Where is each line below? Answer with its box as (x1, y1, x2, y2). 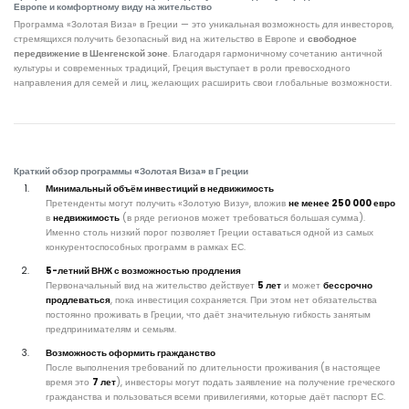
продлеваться (46, 293, 110, 307)
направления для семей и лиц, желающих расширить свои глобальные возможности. (14, 76, 392, 89)
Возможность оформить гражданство (46, 346, 215, 360)
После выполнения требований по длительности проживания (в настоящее (46, 361, 381, 374)
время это (46, 375, 92, 389)
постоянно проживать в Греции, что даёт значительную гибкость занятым (46, 308, 371, 321)
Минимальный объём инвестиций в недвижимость (46, 182, 274, 195)
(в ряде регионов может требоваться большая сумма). (120, 211, 365, 225)
